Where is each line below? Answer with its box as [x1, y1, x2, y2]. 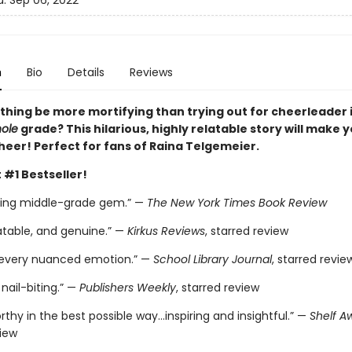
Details [67, 64, 104, 80]
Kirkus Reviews [126, 223, 205, 239]
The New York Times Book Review [146, 195, 327, 211]
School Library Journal [152, 251, 272, 267]
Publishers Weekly [79, 280, 176, 295]
